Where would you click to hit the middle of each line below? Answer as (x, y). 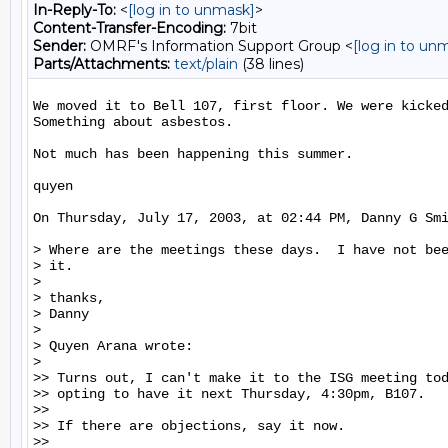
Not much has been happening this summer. (193, 154)
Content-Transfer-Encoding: (129, 28)
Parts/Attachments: (101, 64)
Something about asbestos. (133, 122)
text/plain (206, 64)
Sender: (59, 46)
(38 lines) (271, 64)
